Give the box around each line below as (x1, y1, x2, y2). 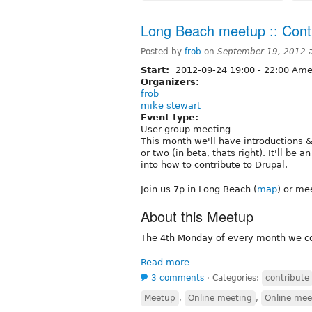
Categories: (212, 272, 262, 283)
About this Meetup (141, 205, 253, 226)
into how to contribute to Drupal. (141, 159, 288, 170)
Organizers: (141, 76, 203, 87)
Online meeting (188, 292, 252, 303)
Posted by (141, 46, 185, 56)
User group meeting (141, 123, 231, 134)
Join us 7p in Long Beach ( (141, 183, 257, 194)
